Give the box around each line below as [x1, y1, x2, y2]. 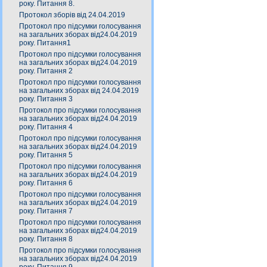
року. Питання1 [19, 39, 71, 47]
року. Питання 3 [19, 95, 73, 103]
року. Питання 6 [19, 179, 73, 187]
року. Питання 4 [19, 123, 73, 131]
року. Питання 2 [19, 67, 73, 75]
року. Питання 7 [19, 207, 73, 215]
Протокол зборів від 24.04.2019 [19, 11, 125, 19]
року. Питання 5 [19, 151, 73, 159]
